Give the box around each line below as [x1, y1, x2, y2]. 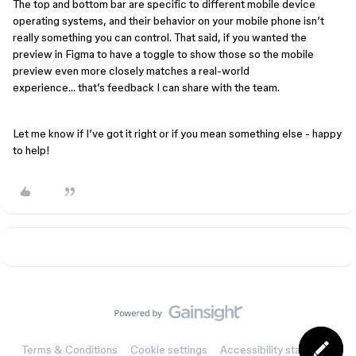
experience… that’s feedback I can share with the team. [13, 80, 282, 94]
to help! [13, 143, 50, 157]
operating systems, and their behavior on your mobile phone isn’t [13, 14, 324, 27]
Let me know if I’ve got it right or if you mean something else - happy [13, 126, 342, 140]
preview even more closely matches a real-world [13, 64, 250, 77]
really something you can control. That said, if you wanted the [13, 30, 307, 44]
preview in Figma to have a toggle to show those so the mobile [13, 47, 314, 60]
